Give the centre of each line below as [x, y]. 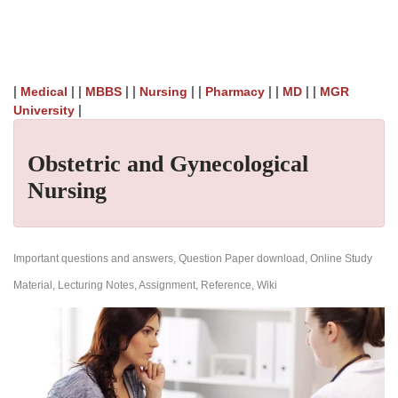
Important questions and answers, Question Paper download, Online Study [193, 259]
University [44, 110]
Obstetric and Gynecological [168, 164]
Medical [44, 92]
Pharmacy [235, 92]
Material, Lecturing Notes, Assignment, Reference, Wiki [145, 285]
